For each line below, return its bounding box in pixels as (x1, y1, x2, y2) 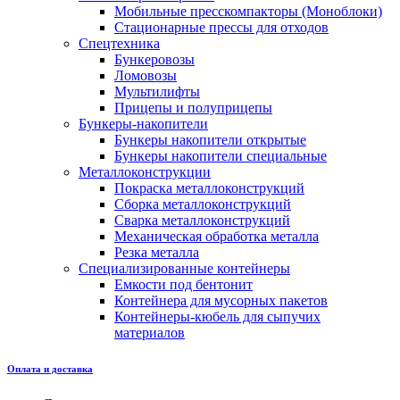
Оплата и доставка (7, 363, 93, 375)
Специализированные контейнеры (79, 261, 290, 277)
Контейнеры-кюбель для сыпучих (114, 309, 321, 325)
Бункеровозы (114, 52, 195, 68)
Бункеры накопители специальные (114, 148, 327, 164)
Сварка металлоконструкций (114, 212, 290, 229)
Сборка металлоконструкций (114, 196, 291, 212)
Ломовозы (114, 68, 177, 84)
